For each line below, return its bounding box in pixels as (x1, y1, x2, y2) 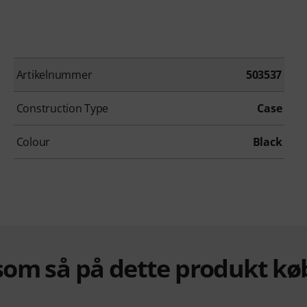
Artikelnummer (16, 67, 93, 83)
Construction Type (16, 101, 109, 116)
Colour (16, 134, 51, 150)
